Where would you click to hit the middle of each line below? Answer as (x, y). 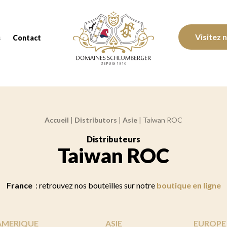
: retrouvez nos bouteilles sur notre (95, 185)
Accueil (57, 120)
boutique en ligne (188, 185)
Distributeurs (113, 139)
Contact (27, 38)
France (20, 185)
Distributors (96, 120)
